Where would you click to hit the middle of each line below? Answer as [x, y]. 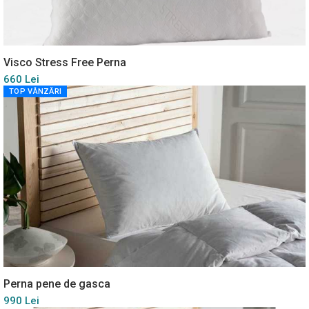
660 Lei [21, 80]
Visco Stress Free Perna [65, 63]
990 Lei [21, 301]
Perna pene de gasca [57, 284]
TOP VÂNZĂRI [36, 92]
